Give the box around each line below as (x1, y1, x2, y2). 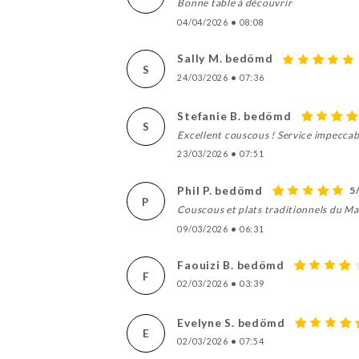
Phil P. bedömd (177, 184, 263, 198)
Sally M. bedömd (177, 51, 273, 66)
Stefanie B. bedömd (177, 108, 292, 123)
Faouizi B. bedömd (177, 258, 284, 272)
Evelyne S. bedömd (177, 315, 285, 329)
